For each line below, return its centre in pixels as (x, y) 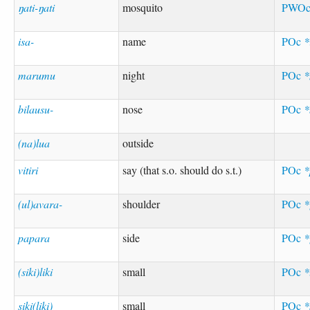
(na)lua (34, 143)
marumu (37, 75)
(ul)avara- (40, 203)
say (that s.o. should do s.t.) (182, 170)
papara (34, 237)
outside (138, 143)
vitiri (28, 170)
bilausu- (36, 109)
